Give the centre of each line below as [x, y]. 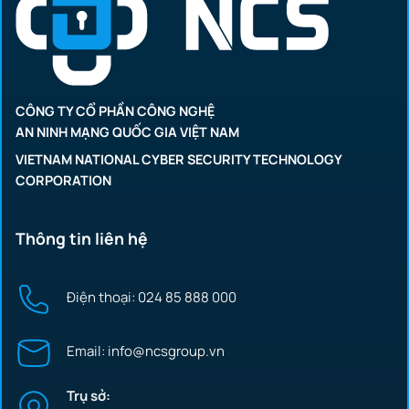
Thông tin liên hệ [82, 238]
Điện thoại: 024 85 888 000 [152, 297]
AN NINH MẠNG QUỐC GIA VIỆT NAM [127, 132]
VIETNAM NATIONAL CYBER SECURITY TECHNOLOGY [178, 160]
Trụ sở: [89, 395]
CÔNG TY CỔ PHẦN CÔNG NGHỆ [115, 111]
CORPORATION [63, 181]
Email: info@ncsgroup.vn [146, 351]
